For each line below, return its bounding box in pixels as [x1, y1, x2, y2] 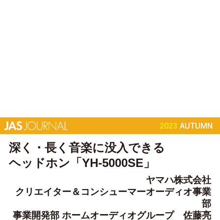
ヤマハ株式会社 [146, 175, 212, 185]
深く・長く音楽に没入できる [8, 140, 165, 154]
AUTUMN [180, 121, 213, 131]
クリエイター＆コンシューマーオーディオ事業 [15, 187, 212, 197]
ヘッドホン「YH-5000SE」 [8, 156, 155, 169]
